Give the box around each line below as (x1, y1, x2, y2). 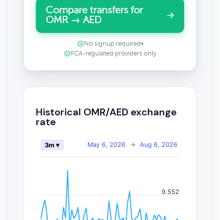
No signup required (83, 40, 141, 47)
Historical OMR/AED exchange (36, 105, 177, 118)
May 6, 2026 (87, 140, 125, 148)
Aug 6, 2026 (140, 140, 177, 148)
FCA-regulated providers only (71, 50, 156, 57)
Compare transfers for (46, 5, 143, 15)
